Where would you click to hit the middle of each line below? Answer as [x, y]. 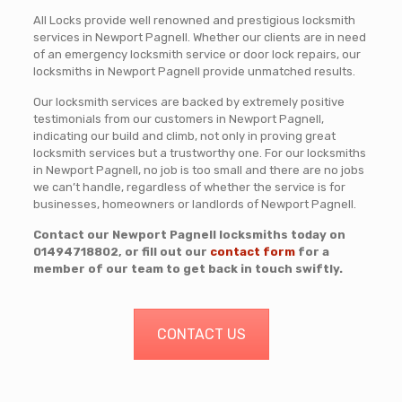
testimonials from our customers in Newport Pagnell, [178, 119]
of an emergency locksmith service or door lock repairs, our [197, 54]
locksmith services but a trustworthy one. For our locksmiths [199, 153]
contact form [252, 252]
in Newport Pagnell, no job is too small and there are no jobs [198, 170]
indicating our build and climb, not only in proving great [184, 136]
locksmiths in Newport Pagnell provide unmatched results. [194, 71]
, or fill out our [164, 252]
